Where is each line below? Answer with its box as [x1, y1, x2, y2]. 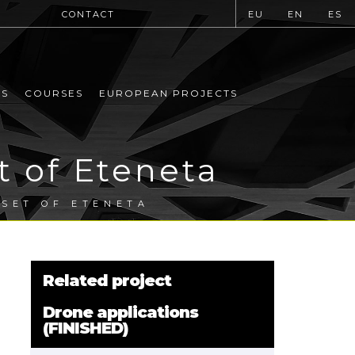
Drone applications [43, 303, 198, 322]
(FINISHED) [43, 319, 128, 338]
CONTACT [61, 9, 115, 20]
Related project [43, 271, 171, 290]
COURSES [25, 87, 83, 100]
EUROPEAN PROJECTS [99, 87, 238, 100]
